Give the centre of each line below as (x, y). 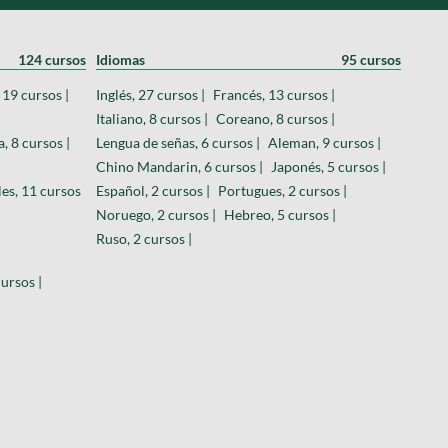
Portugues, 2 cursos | (282, 190)
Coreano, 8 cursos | (275, 118)
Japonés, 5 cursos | (328, 166)
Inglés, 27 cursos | (150, 94)
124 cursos (52, 59)
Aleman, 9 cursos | (324, 142)
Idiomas (120, 59)
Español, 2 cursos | (153, 190)
